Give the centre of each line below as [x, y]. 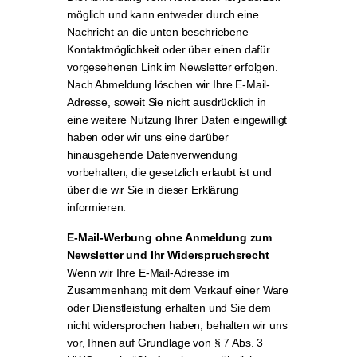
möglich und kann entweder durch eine [163, 14]
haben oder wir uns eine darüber [148, 137]
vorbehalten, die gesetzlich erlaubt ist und [169, 172]
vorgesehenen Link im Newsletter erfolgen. [173, 67]
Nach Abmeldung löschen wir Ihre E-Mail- [169, 84]
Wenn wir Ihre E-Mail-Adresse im [148, 273]
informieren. [97, 207]
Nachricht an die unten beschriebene [158, 32]
